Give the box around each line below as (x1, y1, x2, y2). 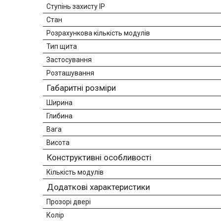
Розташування (46, 69, 94, 77)
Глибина (46, 111, 73, 120)
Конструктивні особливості (47, 152, 151, 162)
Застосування (46, 55, 92, 64)
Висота (46, 138, 70, 147)
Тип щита (46, 42, 77, 50)
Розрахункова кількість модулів (46, 29, 150, 37)
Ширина (46, 98, 73, 107)
